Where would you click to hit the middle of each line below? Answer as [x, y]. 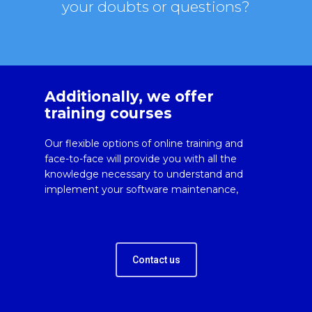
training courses [109, 113]
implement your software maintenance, [142, 189]
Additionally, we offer [130, 96]
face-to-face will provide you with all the [141, 158]
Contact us [156, 259]
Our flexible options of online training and [144, 143]
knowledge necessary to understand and [144, 174]
